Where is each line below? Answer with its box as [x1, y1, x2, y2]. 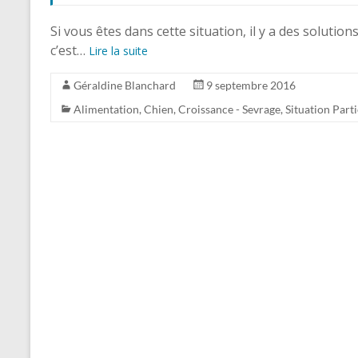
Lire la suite [89, 43, 148, 58]
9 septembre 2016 [206, 78, 296, 92]
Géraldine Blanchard [74, 78, 176, 92]
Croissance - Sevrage [178, 102, 280, 116]
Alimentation [74, 102, 139, 116]
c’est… [50, 42, 89, 59]
